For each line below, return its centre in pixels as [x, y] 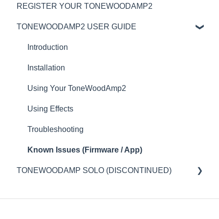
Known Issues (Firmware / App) [85, 150]
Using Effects [50, 109]
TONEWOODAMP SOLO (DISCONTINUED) [94, 170]
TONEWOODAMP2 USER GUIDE [77, 26]
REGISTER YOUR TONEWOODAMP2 [85, 6]
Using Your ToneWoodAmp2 [77, 88]
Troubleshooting [55, 129]
